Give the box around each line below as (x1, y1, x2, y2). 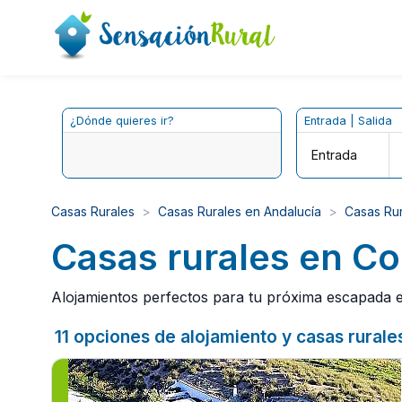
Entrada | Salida (303, 113, 392, 127)
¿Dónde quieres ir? (70, 113, 175, 127)
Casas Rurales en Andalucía (158, 203, 321, 219)
